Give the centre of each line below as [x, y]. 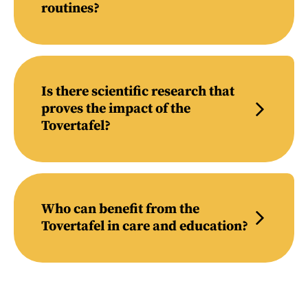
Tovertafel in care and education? [145, 227]
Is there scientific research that [138, 92]
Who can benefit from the [120, 209]
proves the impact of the [116, 109]
